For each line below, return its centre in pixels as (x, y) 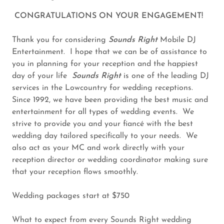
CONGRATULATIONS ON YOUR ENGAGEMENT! (109, 16)
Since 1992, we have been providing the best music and (110, 100)
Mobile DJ (177, 40)
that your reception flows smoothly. (75, 172)
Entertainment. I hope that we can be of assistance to (109, 52)
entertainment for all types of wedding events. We (103, 112)
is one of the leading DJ (165, 76)
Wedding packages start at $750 (72, 196)
